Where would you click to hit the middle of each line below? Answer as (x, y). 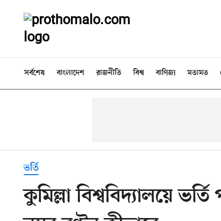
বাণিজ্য (166, 73)
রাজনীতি (109, 73)
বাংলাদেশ (71, 73)
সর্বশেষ (35, 73)
